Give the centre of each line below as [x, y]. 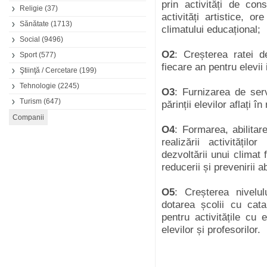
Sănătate [34, 24]
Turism [31, 101]
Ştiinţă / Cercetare [49, 70]
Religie [31, 8]
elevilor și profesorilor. [211, 230]
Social [30, 39]
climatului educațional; [211, 30]
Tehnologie [38, 86]
